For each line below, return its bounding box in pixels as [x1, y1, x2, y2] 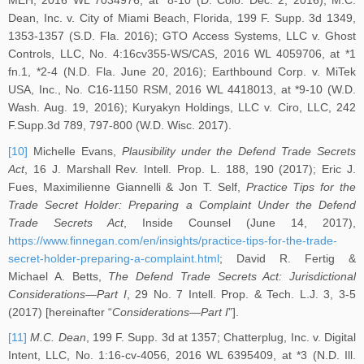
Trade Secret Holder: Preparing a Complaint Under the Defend [8, 197, 356, 211]
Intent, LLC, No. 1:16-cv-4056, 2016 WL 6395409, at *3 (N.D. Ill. [8, 349, 356, 362]
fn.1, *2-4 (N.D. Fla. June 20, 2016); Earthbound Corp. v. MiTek [8, 64, 356, 78]
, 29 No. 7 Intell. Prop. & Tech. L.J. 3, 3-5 [126, 287, 357, 301]
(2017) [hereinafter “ [8, 305, 112, 318]
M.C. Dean [30, 331, 86, 344]
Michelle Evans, [28, 144, 122, 158]
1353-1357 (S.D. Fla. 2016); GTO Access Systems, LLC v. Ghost [8, 28, 356, 42]
